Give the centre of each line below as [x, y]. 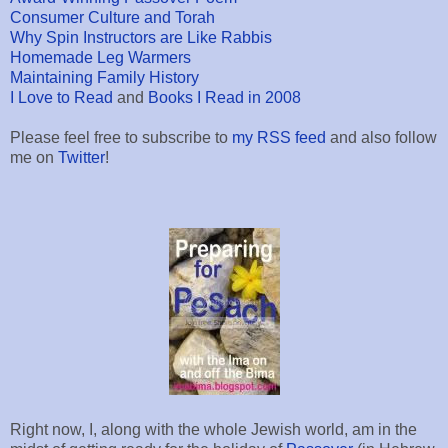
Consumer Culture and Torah [112, 18]
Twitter [81, 158]
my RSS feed [279, 138]
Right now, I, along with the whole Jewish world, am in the [213, 430]
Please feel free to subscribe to [121, 138]
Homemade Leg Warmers [100, 58]
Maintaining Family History [104, 78]
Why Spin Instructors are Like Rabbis [141, 38]
